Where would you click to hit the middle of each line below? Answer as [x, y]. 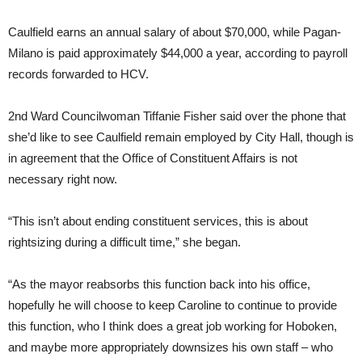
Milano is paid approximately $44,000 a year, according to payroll [178, 53]
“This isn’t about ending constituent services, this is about [158, 221]
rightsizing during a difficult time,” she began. [124, 242]
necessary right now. [63, 179]
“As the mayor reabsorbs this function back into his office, [159, 284]
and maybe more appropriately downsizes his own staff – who [170, 347]
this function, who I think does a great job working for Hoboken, [173, 326]
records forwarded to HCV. [78, 74]
